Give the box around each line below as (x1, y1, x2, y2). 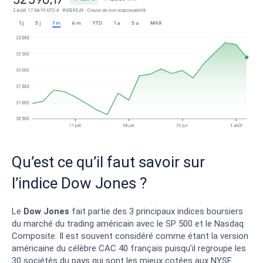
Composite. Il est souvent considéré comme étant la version (12, 230, 248, 241)
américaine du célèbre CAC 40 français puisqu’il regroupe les (12, 242, 246, 254)
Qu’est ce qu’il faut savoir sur (12, 153, 205, 171)
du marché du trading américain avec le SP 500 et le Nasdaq (12, 218, 244, 229)
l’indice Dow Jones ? (12, 174, 147, 192)
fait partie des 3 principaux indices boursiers (72, 205, 243, 217)
